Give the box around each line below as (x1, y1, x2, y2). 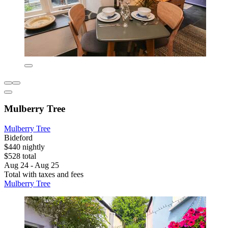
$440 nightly (4, 142, 45, 151)
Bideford (4, 133, 33, 142)
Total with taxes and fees (4, 169, 83, 179)
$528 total (4, 151, 36, 160)
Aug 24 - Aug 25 (4, 160, 59, 169)
